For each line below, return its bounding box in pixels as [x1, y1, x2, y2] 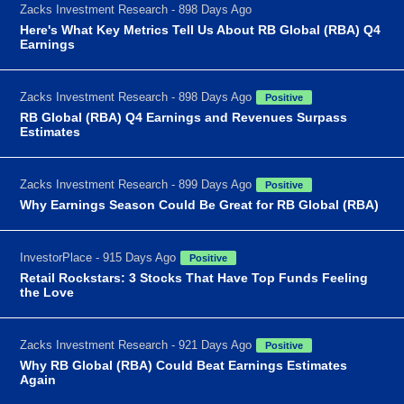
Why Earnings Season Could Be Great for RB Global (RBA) [20, 197, 380, 212]
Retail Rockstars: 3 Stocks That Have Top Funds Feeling [20, 270, 369, 285]
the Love [20, 284, 75, 299]
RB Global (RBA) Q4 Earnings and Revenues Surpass [20, 109, 348, 124]
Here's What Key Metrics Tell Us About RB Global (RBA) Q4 [20, 22, 381, 37]
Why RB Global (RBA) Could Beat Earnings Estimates [20, 357, 348, 372]
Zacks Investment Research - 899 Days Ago [20, 177, 252, 191]
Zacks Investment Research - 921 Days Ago [20, 337, 252, 352]
